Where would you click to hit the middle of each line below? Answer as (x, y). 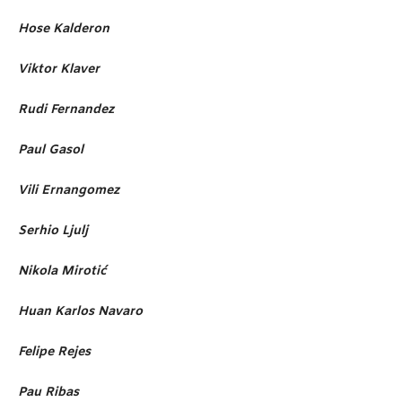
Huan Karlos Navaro (80, 312)
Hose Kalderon (64, 30)
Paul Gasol (51, 151)
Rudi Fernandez (66, 110)
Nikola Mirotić (62, 272)
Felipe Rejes (54, 353)
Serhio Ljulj (53, 232)
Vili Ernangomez (69, 191)
